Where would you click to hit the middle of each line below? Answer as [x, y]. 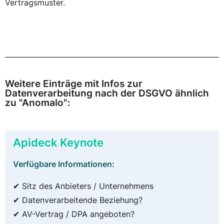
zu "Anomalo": [38, 103]
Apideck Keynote [58, 142]
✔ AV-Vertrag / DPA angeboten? [74, 214]
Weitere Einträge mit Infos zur [74, 84]
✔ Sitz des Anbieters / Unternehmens [83, 186]
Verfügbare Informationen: [64, 164]
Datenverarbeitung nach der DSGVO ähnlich [107, 93]
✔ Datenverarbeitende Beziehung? [78, 200]
